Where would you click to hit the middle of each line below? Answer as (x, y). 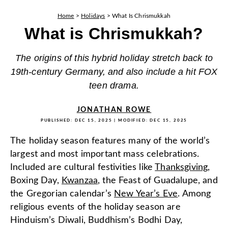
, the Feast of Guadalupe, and (158, 181)
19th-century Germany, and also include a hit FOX (114, 72)
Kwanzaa (80, 181)
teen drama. (114, 85)
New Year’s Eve (146, 194)
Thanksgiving (181, 167)
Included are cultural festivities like (83, 167)
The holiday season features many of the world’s (110, 141)
